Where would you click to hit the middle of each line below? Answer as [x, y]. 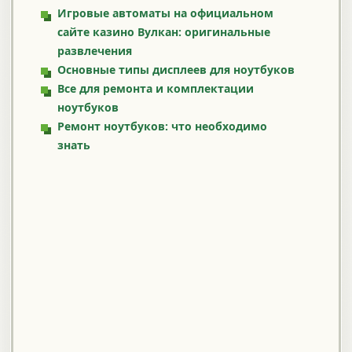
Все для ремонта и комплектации [156, 89]
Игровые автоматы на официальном [165, 13]
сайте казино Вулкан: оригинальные [164, 32]
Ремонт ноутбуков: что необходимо [162, 126]
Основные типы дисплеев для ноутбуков [176, 70]
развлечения [95, 51]
